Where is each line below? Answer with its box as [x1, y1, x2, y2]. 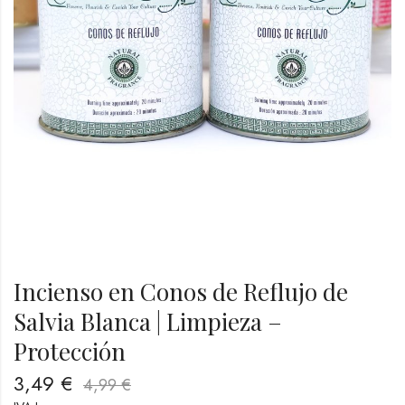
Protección [14, 335, 126, 368]
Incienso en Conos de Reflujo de [14, 276, 348, 308]
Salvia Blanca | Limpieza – [14, 306, 282, 338]
